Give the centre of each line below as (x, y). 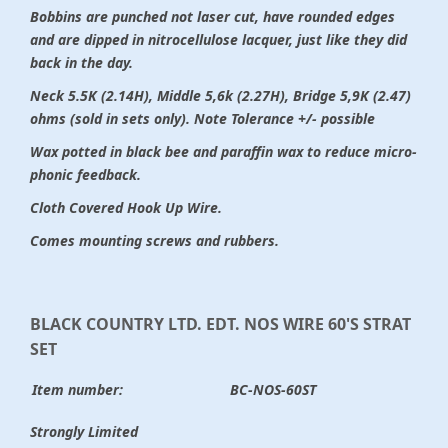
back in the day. (81, 63)
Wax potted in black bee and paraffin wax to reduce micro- (223, 152)
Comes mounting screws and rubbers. (154, 241)
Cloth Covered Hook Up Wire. (126, 208)
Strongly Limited (84, 432)
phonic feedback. (85, 175)
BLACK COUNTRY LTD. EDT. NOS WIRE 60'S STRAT (220, 324)
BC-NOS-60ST (273, 390)
